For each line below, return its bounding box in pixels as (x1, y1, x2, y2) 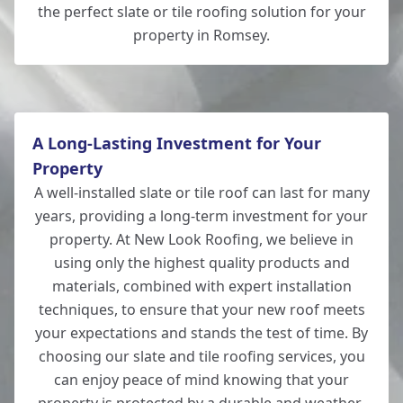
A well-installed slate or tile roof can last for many (33, 183, 370, 202)
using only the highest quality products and (53, 253, 350, 273)
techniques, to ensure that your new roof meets (38, 300, 365, 319)
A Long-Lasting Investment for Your (32, 132, 321, 154)
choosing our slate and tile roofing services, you (38, 346, 365, 366)
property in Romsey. (133, 25, 270, 45)
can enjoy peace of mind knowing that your (54, 370, 349, 390)
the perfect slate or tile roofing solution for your (37, 2, 366, 22)
